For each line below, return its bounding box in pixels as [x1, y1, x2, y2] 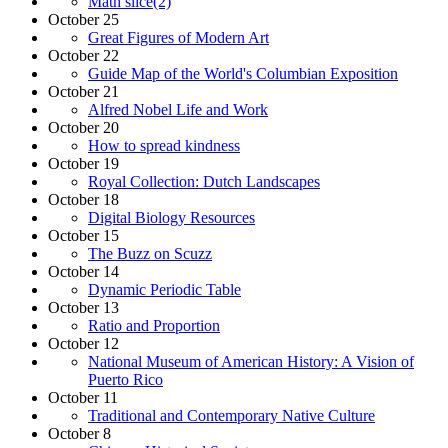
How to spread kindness [88, 136, 240, 154]
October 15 [48, 226, 119, 244]
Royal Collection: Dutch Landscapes [88, 172, 320, 190]
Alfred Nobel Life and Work [88, 100, 268, 118]
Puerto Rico [88, 370, 163, 388]
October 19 [48, 154, 119, 172]
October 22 [48, 46, 119, 64]
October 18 [48, 190, 119, 208]
